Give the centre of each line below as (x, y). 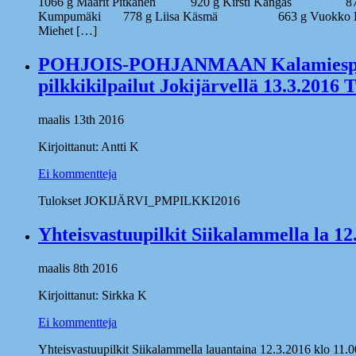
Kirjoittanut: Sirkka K (93, 295)
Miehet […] (68, 31)
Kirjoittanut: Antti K (89, 147)
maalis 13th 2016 (81, 120)
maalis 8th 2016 (78, 268)
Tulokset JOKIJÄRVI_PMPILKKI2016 (139, 201)
